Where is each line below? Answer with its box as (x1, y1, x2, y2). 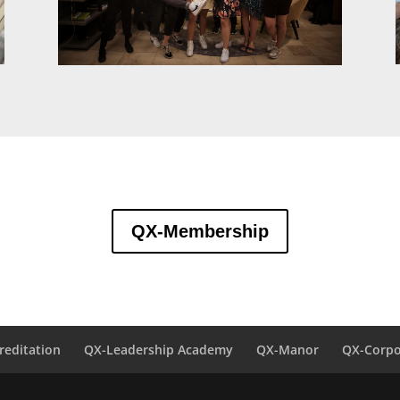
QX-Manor (256, 340, 320, 358)
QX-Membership (130, 221, 269, 242)
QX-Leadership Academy (84, 340, 234, 358)
